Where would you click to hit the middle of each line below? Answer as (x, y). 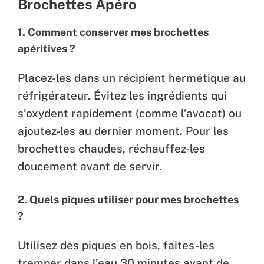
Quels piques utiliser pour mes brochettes (134, 200)
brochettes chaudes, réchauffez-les (111, 148)
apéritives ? (47, 48)
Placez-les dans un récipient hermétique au (132, 77)
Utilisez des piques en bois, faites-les (116, 245)
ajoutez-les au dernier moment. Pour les (123, 131)
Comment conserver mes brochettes (118, 32)
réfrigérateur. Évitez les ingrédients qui (122, 95)
